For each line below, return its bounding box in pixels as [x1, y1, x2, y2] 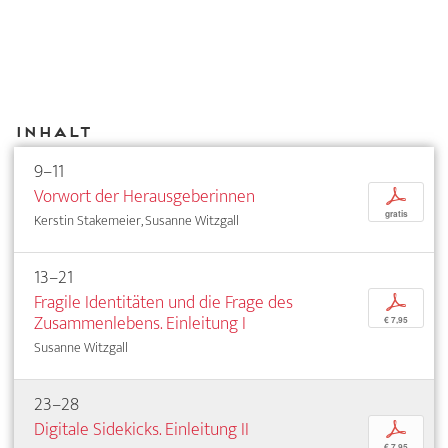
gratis [384, 208, 408, 220]
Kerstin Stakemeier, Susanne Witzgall [34, 209, 239, 232]
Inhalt [14, 122, 91, 140]
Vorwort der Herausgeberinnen [34, 181, 255, 212]
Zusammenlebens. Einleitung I [34, 308, 246, 339]
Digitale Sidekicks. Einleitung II [34, 414, 249, 445]
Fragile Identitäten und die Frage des [34, 287, 293, 318]
